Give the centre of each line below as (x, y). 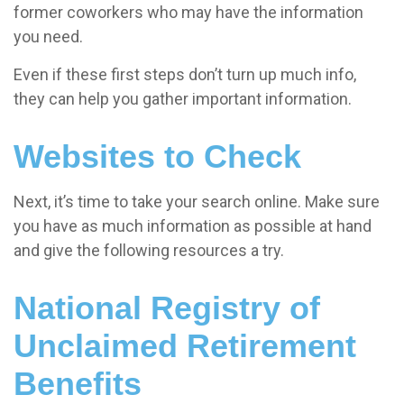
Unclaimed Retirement (185, 346)
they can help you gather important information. (183, 99)
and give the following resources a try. (149, 251)
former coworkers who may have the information (188, 13)
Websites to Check (157, 157)
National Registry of (167, 308)
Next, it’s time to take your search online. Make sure (197, 202)
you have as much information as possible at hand (193, 226)
